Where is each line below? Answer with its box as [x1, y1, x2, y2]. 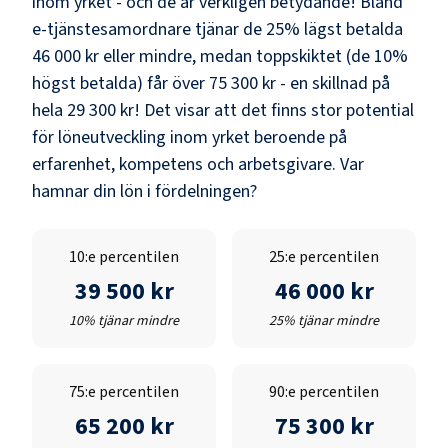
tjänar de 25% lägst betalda [195, 16, 403, 42]
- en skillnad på [276, 70, 390, 96]
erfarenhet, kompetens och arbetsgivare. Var [32, 151, 364, 177]
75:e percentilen [69, 380, 179, 403]
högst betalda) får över [32, 70, 205, 96]
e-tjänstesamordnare [32, 16, 195, 42]
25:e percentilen [269, 245, 379, 268]
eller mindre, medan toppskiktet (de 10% [99, 43, 408, 69]
